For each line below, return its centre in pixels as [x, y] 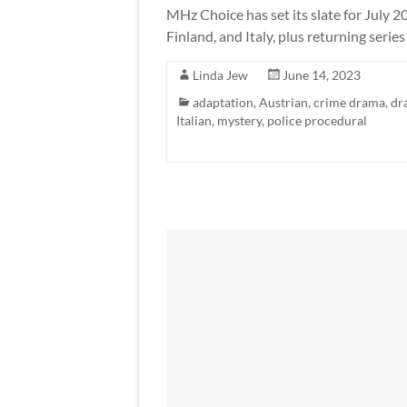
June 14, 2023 [322, 74]
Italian [194, 120]
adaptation [223, 102]
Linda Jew [220, 74]
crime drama [349, 102]
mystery [239, 120]
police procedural [317, 120]
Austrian [283, 102]
